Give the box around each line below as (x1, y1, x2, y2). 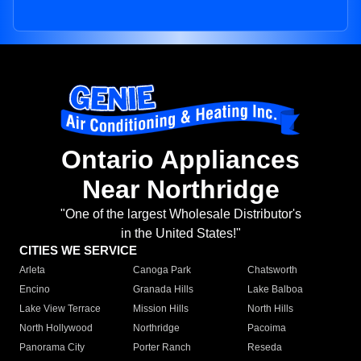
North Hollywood (19, 322, 93, 334)
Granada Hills (133, 284, 194, 296)
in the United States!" (120, 226, 241, 241)
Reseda (247, 342, 282, 354)
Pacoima (247, 322, 286, 334)
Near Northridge (81, 175, 280, 205)
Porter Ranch (133, 342, 192, 354)
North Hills (247, 303, 293, 315)
